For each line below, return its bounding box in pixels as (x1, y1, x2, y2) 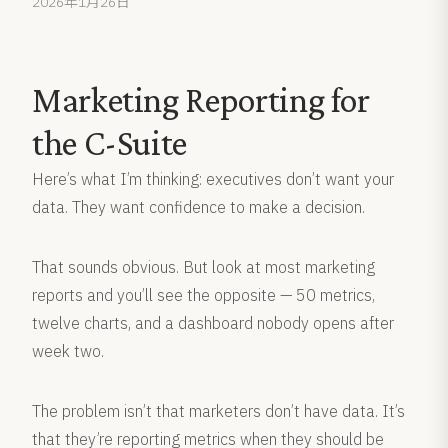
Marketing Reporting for (32, 80, 370, 120)
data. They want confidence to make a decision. (32, 197, 365, 217)
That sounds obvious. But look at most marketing (32, 257, 375, 277)
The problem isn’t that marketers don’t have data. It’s (32, 401, 405, 421)
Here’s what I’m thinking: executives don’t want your (32, 169, 394, 189)
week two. (32, 341, 104, 361)
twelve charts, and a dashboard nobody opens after (32, 313, 394, 333)
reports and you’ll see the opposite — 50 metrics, (32, 285, 375, 305)
